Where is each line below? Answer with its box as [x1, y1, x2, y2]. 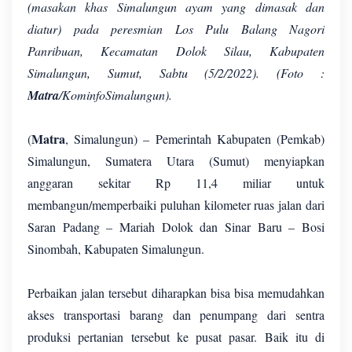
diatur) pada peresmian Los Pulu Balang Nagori [27, 20, 324, 37]
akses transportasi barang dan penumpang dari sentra [27, 306, 324, 323]
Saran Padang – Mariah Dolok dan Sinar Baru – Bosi [27, 218, 324, 235]
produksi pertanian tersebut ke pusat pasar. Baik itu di [27, 328, 324, 345]
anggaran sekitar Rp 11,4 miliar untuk [27, 174, 324, 191]
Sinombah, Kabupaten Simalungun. [27, 240, 208, 257]
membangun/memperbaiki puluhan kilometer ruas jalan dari [27, 196, 324, 213]
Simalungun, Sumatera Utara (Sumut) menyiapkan [27, 152, 324, 169]
